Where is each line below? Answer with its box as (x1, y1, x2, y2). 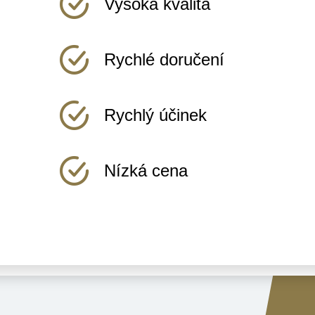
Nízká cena (104, 161, 188, 180)
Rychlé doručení (104, 50, 225, 69)
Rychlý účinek (104, 105, 207, 124)
